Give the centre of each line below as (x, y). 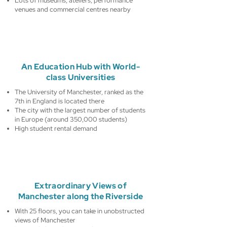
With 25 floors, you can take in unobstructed (80, 211)
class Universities (81, 77)
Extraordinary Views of (81, 186)
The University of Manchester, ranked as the (79, 92)
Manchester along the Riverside (81, 196)
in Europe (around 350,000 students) (71, 119)
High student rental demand (56, 128)
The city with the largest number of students (80, 110)
